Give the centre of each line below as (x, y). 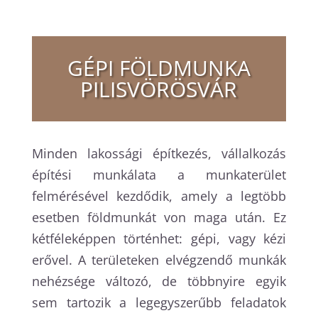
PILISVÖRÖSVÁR (159, 89)
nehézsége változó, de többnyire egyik (159, 281)
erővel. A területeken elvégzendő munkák (159, 260)
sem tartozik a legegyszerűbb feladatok (159, 303)
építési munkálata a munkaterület (159, 175)
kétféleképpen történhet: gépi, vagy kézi (159, 239)
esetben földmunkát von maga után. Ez (159, 218)
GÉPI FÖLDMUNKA (159, 68)
